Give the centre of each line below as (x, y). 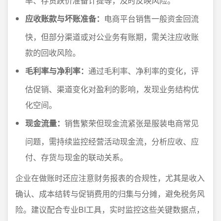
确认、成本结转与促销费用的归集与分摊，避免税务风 (110, 194)
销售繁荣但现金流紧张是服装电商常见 (132, 123)
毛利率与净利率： (57, 71)
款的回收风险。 (53, 53)
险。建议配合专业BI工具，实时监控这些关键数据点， (110, 210)
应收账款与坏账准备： (65, 19)
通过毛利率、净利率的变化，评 (144, 71)
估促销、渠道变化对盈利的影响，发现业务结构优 (112, 89)
